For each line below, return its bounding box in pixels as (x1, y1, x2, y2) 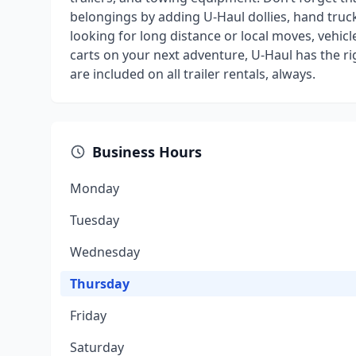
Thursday (70, 275, 130, 292)
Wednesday (70, 243, 140, 261)
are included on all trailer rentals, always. (70, 65, 315, 83)
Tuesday (70, 211, 119, 229)
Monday (70, 180, 119, 197)
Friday (70, 307, 106, 324)
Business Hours (92, 142, 202, 161)
